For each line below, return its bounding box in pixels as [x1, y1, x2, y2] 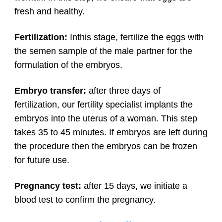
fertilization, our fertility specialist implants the [14, 99, 193, 110]
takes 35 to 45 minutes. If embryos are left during [14, 127, 208, 137]
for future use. [14, 155, 69, 165]
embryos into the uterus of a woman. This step [14, 113, 197, 123]
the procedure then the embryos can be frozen [14, 141, 197, 151]
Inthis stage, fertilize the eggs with [70, 32, 204, 42]
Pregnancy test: [14, 180, 84, 191]
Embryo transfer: [14, 85, 89, 96]
